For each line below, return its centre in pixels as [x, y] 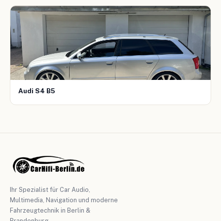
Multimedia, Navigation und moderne [64, 200]
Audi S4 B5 [37, 91]
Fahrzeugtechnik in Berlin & [50, 210]
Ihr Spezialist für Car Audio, [50, 189]
